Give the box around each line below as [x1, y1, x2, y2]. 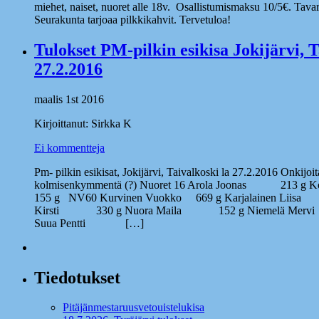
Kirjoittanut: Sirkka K [34, 117, 132, 130]
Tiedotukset [34, 268, 120, 287]
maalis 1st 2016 [34, 93, 104, 105]
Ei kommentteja [34, 141, 105, 154]
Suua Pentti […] [34, 216, 144, 229]
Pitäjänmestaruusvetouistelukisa [63, 301, 204, 314]
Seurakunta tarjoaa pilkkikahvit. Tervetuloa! [34, 13, 231, 26]
